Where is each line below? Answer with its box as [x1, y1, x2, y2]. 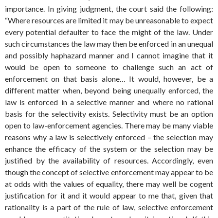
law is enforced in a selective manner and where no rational [5, 97, 213, 107]
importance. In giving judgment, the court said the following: [5, 4, 213, 14]
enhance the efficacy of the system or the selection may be [5, 144, 213, 154]
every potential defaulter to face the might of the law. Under [5, 27, 213, 37]
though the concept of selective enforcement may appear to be [5, 167, 213, 177]
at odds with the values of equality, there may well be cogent [5, 179, 213, 189]
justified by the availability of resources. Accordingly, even [5, 156, 213, 165]
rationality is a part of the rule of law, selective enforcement [5, 202, 213, 212]
